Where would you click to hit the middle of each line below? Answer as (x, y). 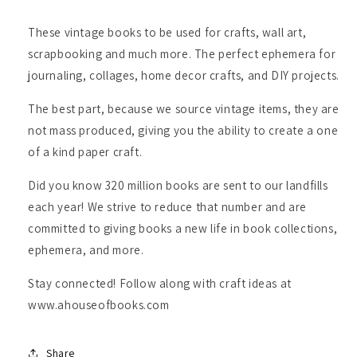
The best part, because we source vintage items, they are (184, 109)
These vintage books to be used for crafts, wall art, (167, 33)
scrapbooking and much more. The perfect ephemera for (182, 54)
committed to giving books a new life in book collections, (183, 229)
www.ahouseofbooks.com (99, 305)
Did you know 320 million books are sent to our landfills (178, 186)
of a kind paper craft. (85, 152)
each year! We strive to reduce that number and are (168, 207)
